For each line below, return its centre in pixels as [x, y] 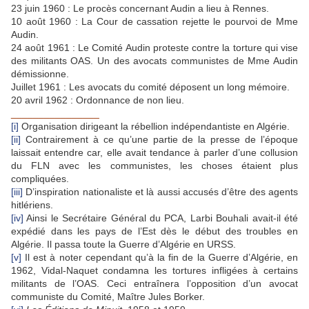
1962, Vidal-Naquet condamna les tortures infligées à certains [154, 271]
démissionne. [40, 74]
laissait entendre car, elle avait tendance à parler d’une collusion [154, 153]
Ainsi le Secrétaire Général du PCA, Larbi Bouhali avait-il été [161, 218]
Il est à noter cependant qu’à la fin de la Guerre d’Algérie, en [160, 258]
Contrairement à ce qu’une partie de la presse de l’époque [159, 140]
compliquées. [40, 179]
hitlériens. [32, 205]
